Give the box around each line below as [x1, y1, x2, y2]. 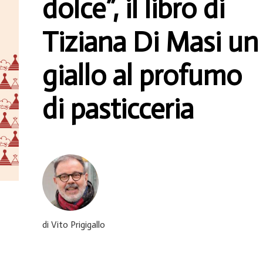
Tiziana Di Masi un [42, 25, 258, 59]
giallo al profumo [42, 59, 242, 93]
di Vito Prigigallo [42, 218, 105, 230]
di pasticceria [42, 92, 194, 126]
